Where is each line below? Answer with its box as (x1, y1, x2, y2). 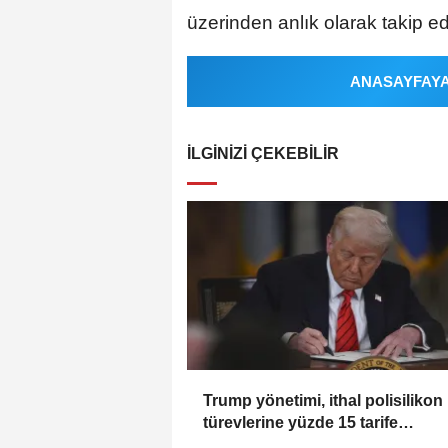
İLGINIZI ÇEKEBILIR (187, 145, 339, 163)
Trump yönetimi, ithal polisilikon (203, 391, 443, 409)
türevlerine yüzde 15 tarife (203, 413, 398, 431)
